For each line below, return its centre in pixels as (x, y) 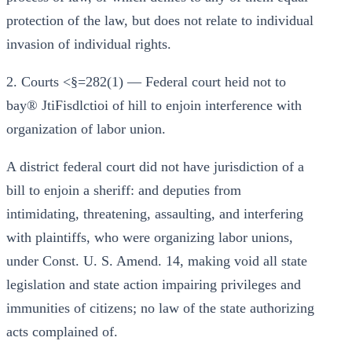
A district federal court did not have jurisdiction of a (155, 167)
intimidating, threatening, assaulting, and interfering (155, 214)
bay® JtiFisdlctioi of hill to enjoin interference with (154, 105)
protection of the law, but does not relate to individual (160, 20)
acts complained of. (62, 332)
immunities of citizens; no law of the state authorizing (160, 308)
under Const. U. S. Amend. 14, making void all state (157, 261)
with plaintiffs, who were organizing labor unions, (150, 237)
